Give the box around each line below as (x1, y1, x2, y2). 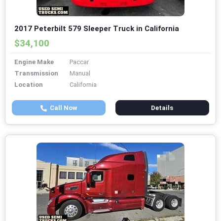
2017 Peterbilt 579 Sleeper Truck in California (14, 24, 179, 34)
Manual (70, 70, 90, 77)
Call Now (46, 104, 77, 112)
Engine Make (14, 58, 54, 66)
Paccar (70, 58, 89, 66)
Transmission (14, 70, 58, 77)
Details (151, 104, 174, 112)
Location (14, 81, 43, 89)
